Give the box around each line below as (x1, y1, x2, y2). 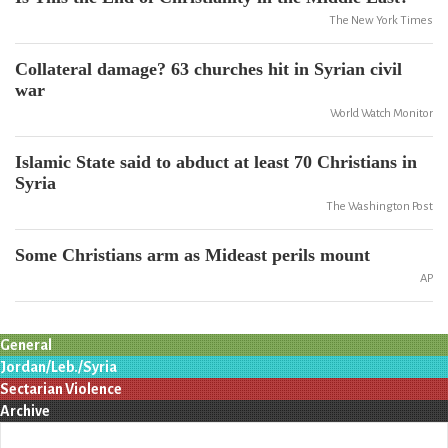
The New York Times (329, 14, 433, 27)
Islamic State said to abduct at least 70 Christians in (15, 152, 417, 172)
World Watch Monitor (330, 107, 433, 120)
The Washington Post (326, 200, 433, 213)
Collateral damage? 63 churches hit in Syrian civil (15, 59, 402, 79)
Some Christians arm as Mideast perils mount (15, 245, 370, 265)
